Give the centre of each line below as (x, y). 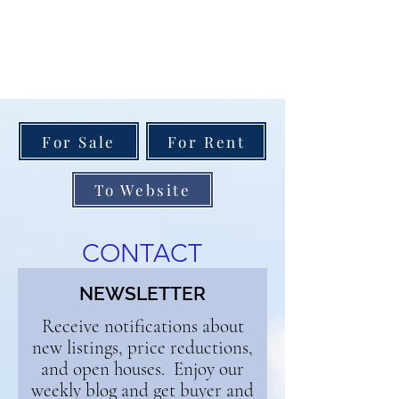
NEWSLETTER (142, 293)
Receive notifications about (142, 326)
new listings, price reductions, (142, 348)
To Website (142, 190)
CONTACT (142, 253)
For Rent (206, 141)
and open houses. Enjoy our (142, 369)
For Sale (79, 141)
